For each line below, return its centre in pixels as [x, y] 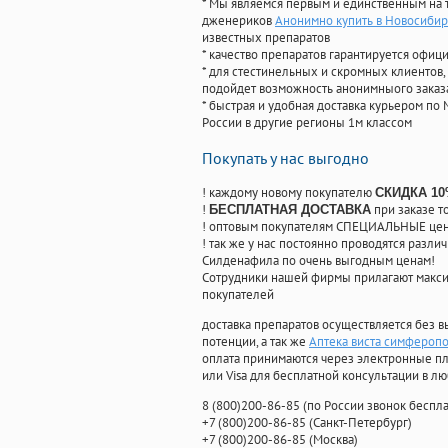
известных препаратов [266, 38]
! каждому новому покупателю [288, 193]
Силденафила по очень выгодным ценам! [318, 261]
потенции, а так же [255, 342]
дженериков [238, 21]
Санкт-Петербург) [362, 423]
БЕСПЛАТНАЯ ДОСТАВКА [290, 210]
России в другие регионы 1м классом [307, 123]
